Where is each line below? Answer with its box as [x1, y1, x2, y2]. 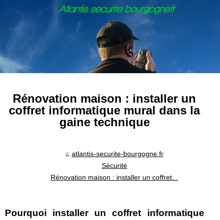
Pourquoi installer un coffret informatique [5, 207, 204, 218]
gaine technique [59, 115, 150, 129]
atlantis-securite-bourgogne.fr [71, 150, 164, 158]
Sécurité [101, 162, 127, 170]
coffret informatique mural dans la [9, 104, 200, 117]
